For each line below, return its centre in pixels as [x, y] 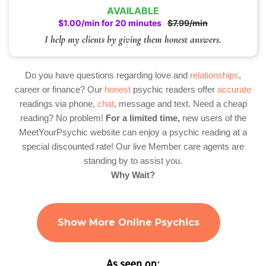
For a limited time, [142, 118]
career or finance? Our [60, 90]
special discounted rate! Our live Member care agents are [133, 147]
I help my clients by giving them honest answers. [133, 40]
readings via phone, [58, 104]
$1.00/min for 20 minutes [110, 23]
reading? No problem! [63, 118]
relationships [214, 75]
